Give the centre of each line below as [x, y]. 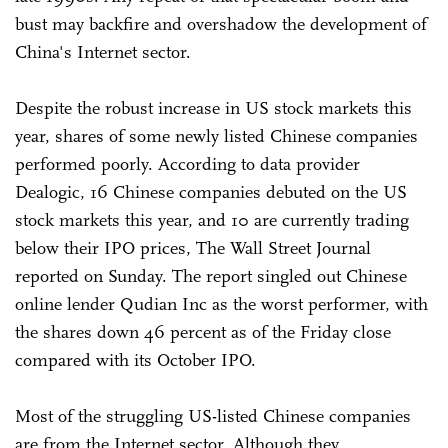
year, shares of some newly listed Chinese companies [216, 136]
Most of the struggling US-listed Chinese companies [213, 416]
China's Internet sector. [103, 52]
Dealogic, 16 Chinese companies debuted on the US [211, 192]
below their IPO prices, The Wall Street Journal [193, 248]
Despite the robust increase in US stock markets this [213, 108]
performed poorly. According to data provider [187, 164]
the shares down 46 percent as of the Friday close [203, 332]
